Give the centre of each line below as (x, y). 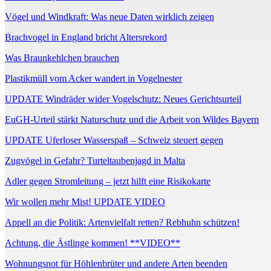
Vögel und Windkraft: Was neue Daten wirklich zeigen (109, 17)
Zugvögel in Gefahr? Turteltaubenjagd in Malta (95, 161)
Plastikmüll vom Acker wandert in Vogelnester (93, 79)
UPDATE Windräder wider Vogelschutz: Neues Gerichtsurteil (123, 99)
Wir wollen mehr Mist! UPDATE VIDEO (85, 202)
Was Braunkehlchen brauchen (62, 58)
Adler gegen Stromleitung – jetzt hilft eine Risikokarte (108, 181)
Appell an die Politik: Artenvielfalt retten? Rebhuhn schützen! (122, 223)
